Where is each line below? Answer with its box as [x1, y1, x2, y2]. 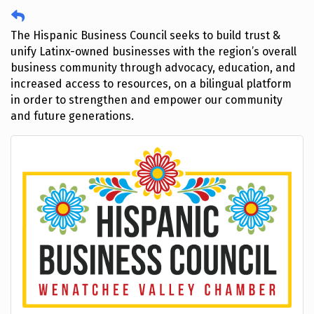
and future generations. [11, 109, 134, 123]
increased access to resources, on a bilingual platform [11, 77, 292, 90]
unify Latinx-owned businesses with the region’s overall [11, 45, 296, 58]
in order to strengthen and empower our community [11, 93, 282, 107]
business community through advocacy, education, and [11, 61, 296, 74]
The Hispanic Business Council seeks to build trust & [11, 29, 280, 42]
